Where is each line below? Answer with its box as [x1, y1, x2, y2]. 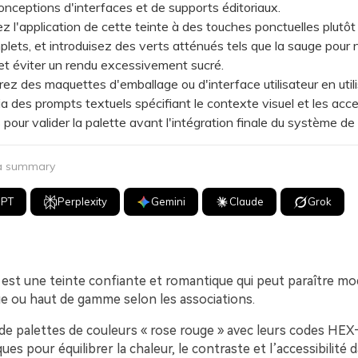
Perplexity [58, 195, 108, 208]
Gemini [151, 195, 186, 208]
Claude [229, 195, 265, 208]
